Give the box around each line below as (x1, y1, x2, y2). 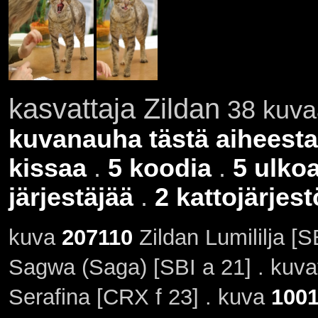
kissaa (8, 153, 87, 182)
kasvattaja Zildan (8, 92, 220, 124)
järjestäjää (8, 182, 133, 212)
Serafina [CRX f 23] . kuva (8, 285, 271, 310)
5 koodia (107, 153, 212, 182)
